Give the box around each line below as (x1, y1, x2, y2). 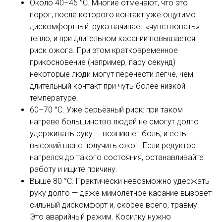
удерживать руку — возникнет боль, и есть (30, 129, 186, 139)
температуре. (30, 93, 78, 103)
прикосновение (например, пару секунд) (30, 57, 175, 67)
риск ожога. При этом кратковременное (30, 46, 178, 55)
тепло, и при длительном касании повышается (30, 34, 195, 44)
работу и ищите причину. (30, 165, 117, 174)
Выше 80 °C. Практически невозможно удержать (30, 176, 210, 186)
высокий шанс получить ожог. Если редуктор (30, 141, 196, 151)
